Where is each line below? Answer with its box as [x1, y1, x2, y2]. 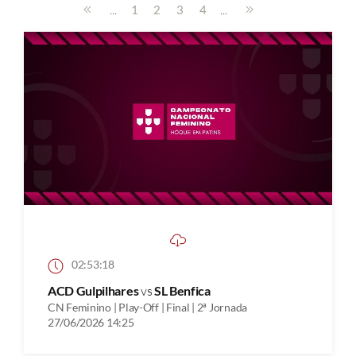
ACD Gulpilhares [48, 282, 141, 298]
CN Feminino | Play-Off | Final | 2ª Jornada [48, 300, 247, 314]
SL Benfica [153, 282, 211, 298]
